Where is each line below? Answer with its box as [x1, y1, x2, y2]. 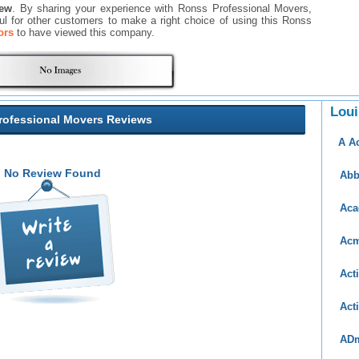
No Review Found [4, 167, 102, 179]
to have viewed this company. [14, 26, 155, 38]
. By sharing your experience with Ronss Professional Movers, [12, 2, 313, 14]
